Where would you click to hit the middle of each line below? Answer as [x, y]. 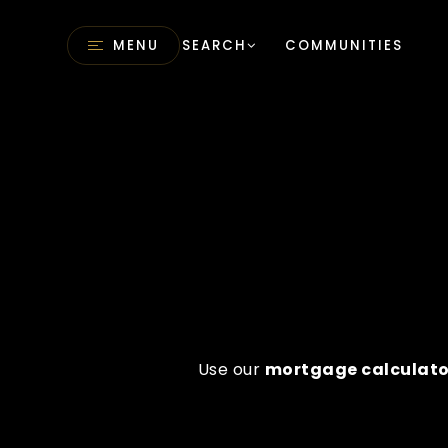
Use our [231, 369]
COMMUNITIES [344, 45]
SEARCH [215, 45]
